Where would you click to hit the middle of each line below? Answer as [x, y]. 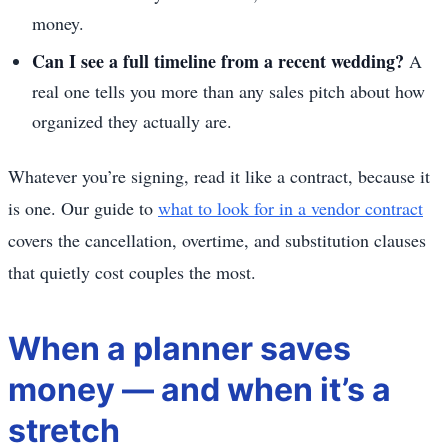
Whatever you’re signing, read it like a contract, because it [219, 175]
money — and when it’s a [199, 389]
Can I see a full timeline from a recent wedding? [218, 60]
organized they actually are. [132, 120]
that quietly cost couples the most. [132, 271]
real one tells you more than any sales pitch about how [228, 90]
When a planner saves [179, 348]
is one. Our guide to [83, 207]
